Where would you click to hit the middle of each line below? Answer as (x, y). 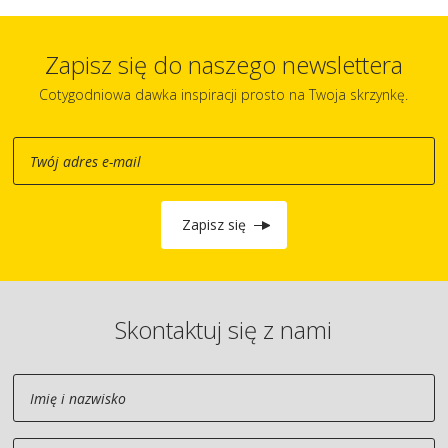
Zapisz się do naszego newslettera (223, 65)
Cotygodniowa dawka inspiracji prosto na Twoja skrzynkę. (224, 95)
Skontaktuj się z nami (224, 330)
